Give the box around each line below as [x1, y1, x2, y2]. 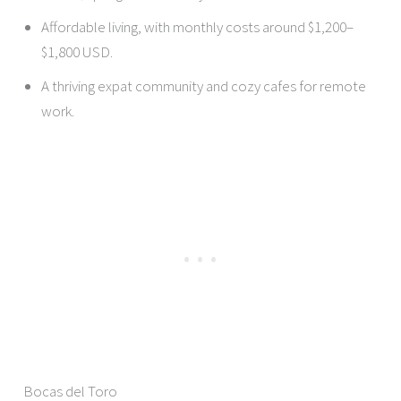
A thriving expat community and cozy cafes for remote [41, 75, 367, 96]
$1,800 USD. [41, 41, 114, 62]
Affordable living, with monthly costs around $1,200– [41, 16, 354, 37]
